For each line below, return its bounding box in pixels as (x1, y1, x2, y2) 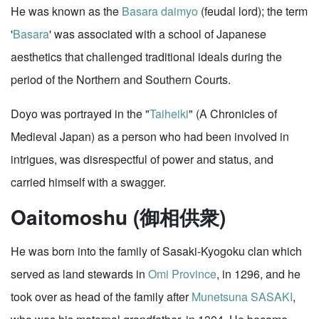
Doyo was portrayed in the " (11, 105, 150, 122)
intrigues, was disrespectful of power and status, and (11, 151, 273, 167)
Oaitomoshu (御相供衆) (11, 202, 226, 231)
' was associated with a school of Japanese (49, 26, 266, 42)
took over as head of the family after (11, 288, 192, 305)
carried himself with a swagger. (11, 174, 166, 190)
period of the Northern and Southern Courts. (11, 71, 231, 88)
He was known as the (11, 3, 122, 19)
